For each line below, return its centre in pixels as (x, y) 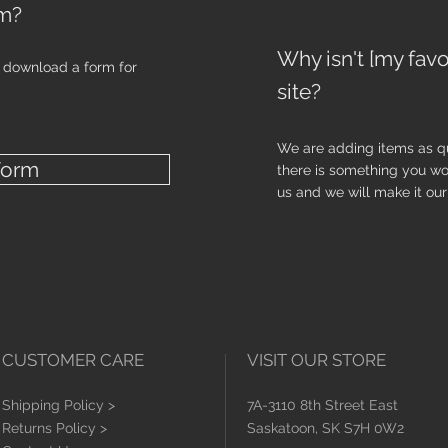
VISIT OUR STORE (316, 360)
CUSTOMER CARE (73, 360)
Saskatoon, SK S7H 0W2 (325, 428)
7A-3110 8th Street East (322, 405)
